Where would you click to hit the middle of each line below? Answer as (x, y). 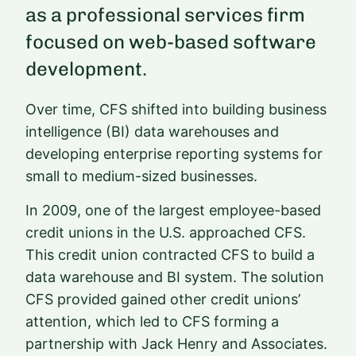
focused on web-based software (171, 42)
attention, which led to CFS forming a (152, 321)
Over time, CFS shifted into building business (176, 110)
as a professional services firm (165, 15)
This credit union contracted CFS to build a (170, 254)
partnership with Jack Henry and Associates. (176, 343)
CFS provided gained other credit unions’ (163, 299)
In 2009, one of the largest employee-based (173, 210)
